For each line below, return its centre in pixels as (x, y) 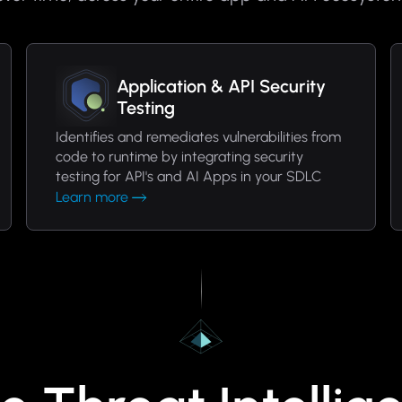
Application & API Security (222, 86)
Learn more (92, 197)
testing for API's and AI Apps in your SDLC (189, 176)
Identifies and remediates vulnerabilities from (199, 137)
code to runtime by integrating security (180, 157)
